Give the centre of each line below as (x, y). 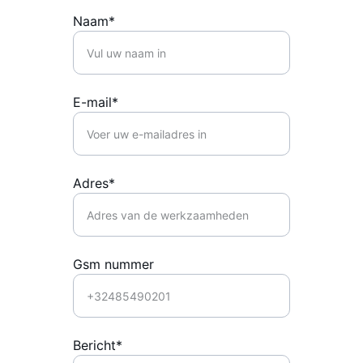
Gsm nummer (113, 264)
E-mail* (96, 102)
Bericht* (98, 345)
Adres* (94, 183)
